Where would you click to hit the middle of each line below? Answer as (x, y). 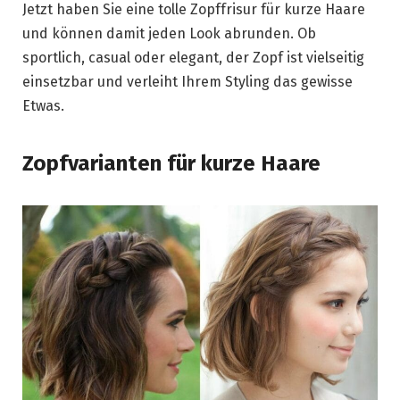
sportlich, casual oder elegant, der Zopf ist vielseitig (193, 58)
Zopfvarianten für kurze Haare (171, 163)
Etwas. (43, 106)
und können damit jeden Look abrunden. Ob (169, 34)
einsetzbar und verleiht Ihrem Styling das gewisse (187, 82)
